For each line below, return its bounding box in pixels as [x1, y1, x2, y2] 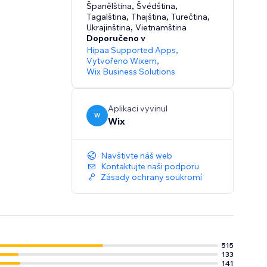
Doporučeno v [86, 33, 146, 44]
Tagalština [86, 11, 127, 23]
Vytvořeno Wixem [86, 55, 157, 67]
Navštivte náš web [101, 150, 173, 162]
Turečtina [171, 11, 208, 23]
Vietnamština [135, 22, 187, 33]
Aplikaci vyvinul [108, 103, 168, 114]
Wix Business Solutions [86, 66, 176, 77]
